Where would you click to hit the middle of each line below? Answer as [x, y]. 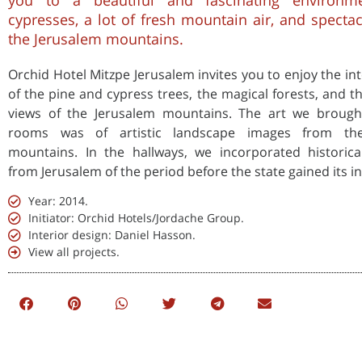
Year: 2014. [58, 201]
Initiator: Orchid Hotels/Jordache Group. [136, 218]
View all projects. [74, 252]
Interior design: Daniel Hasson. [112, 235]
